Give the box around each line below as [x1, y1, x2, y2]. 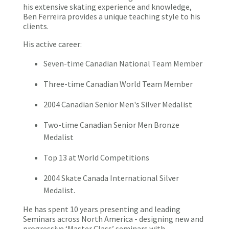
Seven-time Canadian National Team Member [43, 58, 202, 68]
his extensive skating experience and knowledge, [23, 2, 192, 12]
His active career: [23, 39, 82, 49]
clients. [23, 21, 49, 31]
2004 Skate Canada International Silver [43, 173, 179, 183]
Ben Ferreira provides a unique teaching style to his [23, 11, 200, 21]
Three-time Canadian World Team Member [43, 79, 193, 89]
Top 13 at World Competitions [43, 152, 149, 163]
